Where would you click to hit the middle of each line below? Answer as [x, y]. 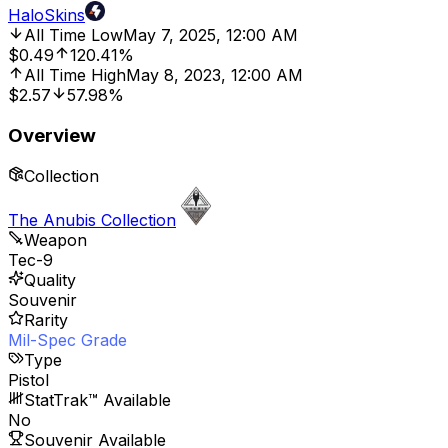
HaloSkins [46, 15]
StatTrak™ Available [97, 399]
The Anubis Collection [92, 219]
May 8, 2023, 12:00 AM [214, 75]
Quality [50, 279]
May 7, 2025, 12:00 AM [210, 35]
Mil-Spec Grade [67, 339]
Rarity [46, 319]
